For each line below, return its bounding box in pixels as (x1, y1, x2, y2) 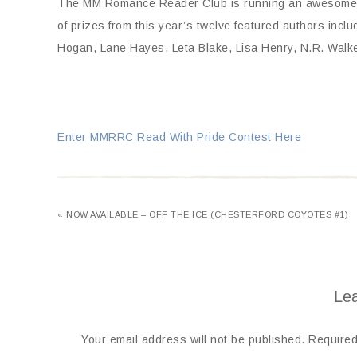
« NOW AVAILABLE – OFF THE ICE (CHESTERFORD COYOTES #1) (57, 210, 348, 219)
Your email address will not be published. (81, 333, 305, 346)
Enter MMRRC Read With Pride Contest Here (57, 131, 301, 143)
